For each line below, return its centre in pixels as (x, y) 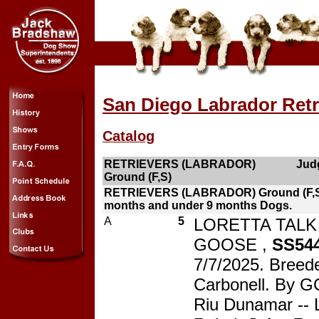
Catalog (129, 136)
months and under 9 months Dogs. (198, 205)
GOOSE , (233, 244)
